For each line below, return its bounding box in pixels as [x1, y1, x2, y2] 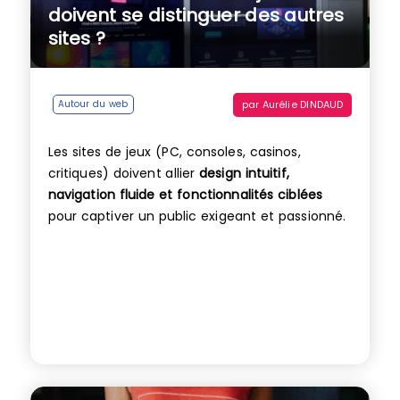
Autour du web [57, 97, 129, 112]
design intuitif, [199, 164, 289, 183]
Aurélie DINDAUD [262, 96, 344, 112]
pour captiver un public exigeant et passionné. [47, 207, 346, 226]
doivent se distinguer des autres [47, 3, 345, 29]
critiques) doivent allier [47, 164, 199, 183]
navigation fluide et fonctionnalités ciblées [47, 186, 323, 204]
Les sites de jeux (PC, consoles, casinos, [47, 143, 301, 162]
